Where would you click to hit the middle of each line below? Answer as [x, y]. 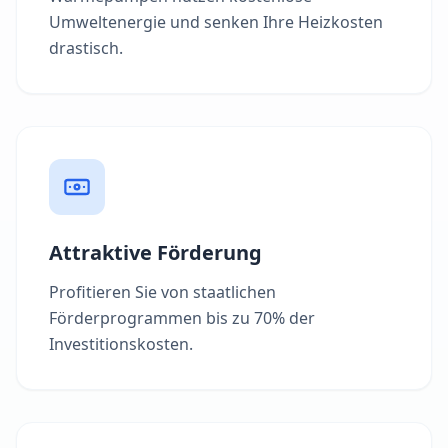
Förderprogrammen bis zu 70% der [182, 318]
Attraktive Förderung [155, 253]
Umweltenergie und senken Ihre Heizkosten [216, 22]
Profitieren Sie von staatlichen [162, 292]
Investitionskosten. [121, 344]
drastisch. [86, 48]
